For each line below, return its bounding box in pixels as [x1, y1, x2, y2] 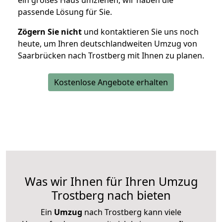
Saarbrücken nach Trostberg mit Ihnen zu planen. [18, 50, 204, 61]
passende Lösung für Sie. [18, 6, 112, 18]
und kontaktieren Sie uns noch [82, 26, 199, 38]
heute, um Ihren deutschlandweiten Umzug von [18, 38, 197, 50]
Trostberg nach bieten [51, 187, 171, 204]
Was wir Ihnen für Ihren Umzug [24, 173, 198, 190]
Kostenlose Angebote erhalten [54, 77, 168, 88]
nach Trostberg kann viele [82, 207, 181, 218]
